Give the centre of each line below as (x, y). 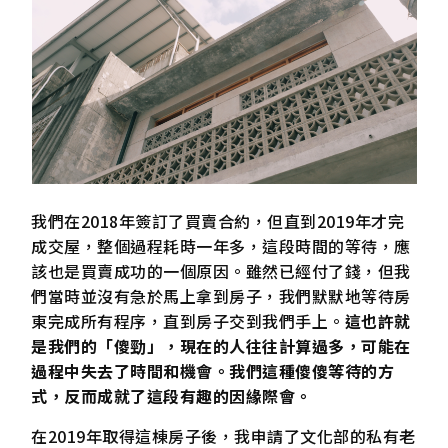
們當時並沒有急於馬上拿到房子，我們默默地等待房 (221, 296)
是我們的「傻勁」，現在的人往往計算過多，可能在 (221, 346)
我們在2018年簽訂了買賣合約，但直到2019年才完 (218, 221)
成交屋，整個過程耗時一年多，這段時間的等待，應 (221, 246)
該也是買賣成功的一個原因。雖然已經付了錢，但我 (221, 271)
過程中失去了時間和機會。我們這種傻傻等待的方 (213, 371)
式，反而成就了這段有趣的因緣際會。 (171, 396)
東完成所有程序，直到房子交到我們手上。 (188, 321)
